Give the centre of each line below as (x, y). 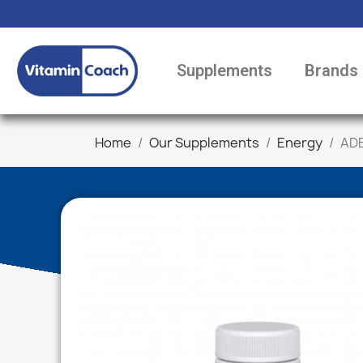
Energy (300, 142)
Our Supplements (204, 142)
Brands (331, 71)
